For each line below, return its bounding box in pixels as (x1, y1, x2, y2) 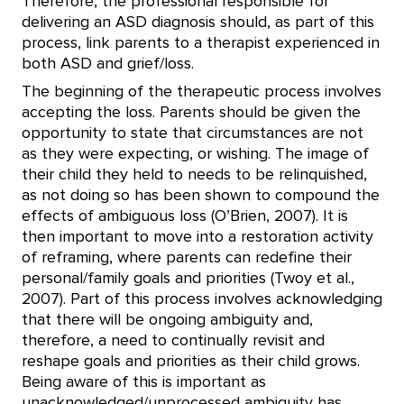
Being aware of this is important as (22, 373, 266, 390)
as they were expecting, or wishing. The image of (22, 145, 369, 162)
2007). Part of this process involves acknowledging (22, 290, 382, 308)
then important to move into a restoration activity (22, 228, 373, 245)
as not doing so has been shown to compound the (22, 187, 380, 204)
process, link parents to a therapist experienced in (22, 34, 380, 51)
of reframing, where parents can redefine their (22, 249, 352, 266)
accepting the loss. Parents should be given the (22, 104, 361, 121)
